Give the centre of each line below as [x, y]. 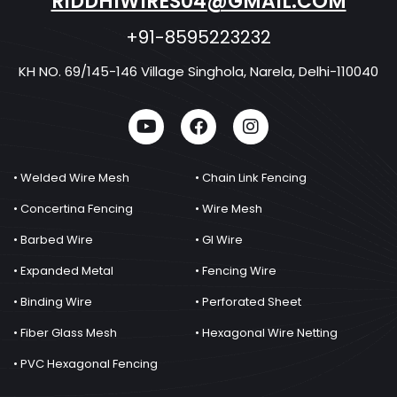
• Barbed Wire [53, 239]
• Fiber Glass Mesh [65, 332]
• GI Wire [219, 239]
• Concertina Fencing [73, 208]
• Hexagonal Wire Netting [266, 332]
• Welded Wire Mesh [71, 177]
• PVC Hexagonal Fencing [86, 363]
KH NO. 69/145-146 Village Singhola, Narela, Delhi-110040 [198, 71]
